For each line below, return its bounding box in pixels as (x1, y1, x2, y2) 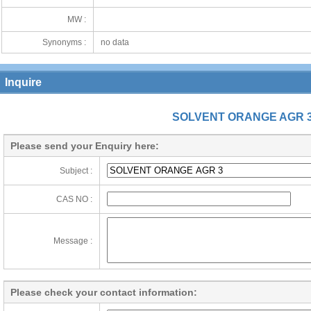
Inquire (5, 76, 42, 88)
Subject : (60, 166, 92, 176)
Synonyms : (42, 37, 86, 47)
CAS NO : (56, 194, 92, 204)
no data (100, 37, 129, 47)
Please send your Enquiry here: (10, 140, 159, 151)
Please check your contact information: (10, 287, 197, 298)
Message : (53, 236, 92, 246)
